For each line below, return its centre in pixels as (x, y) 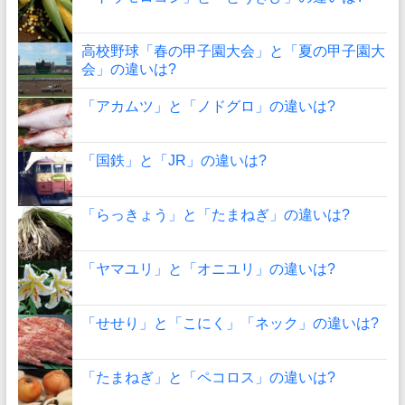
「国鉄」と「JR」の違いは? (174, 160)
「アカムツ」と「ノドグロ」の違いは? (208, 106)
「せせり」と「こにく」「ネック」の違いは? (230, 323)
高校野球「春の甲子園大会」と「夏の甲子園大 (233, 51)
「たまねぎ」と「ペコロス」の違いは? (208, 377)
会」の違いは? (128, 69)
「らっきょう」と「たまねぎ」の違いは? (215, 214)
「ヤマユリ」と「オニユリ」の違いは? (208, 268)
